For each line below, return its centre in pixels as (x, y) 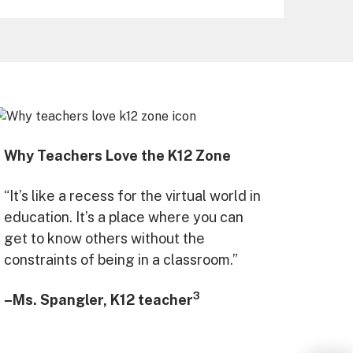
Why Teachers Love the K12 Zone (117, 155)
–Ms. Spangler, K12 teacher (98, 299)
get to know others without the (104, 238)
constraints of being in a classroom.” (121, 259)
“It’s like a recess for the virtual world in (132, 195)
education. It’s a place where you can (124, 217)
